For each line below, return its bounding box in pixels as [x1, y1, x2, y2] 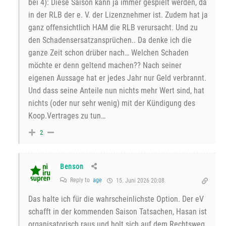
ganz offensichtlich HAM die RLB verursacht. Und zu [28, 23, 198, 33]
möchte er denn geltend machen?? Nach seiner [28, 61, 182, 71]
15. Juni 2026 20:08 [115, 177, 164, 185]
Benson [60, 162, 84, 171]
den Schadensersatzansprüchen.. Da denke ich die [28, 35, 192, 45]
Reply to [69, 177, 93, 184]
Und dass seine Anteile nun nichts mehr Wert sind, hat [28, 86, 204, 96]
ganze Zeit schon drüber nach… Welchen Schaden [28, 48, 189, 58]
